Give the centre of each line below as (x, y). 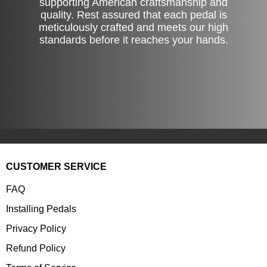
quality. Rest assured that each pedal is (133, 15)
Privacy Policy (36, 228)
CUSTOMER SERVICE (56, 166)
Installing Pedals (41, 209)
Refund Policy (36, 248)
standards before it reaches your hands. (133, 40)
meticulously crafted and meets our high (133, 27)
